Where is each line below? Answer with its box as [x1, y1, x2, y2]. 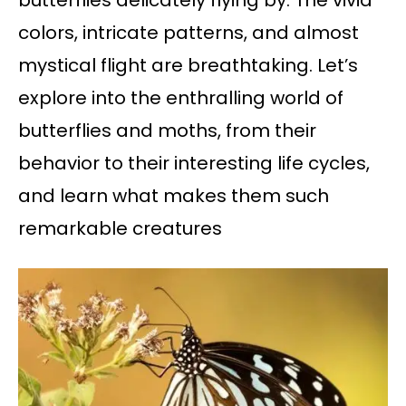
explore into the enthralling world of [18, 85, 343, 111]
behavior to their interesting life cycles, [18, 150, 370, 177]
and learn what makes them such [18, 183, 329, 209]
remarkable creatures [18, 216, 222, 242]
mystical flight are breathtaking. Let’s [18, 53, 358, 79]
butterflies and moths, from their [18, 118, 316, 144]
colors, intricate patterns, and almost [18, 20, 359, 46]
